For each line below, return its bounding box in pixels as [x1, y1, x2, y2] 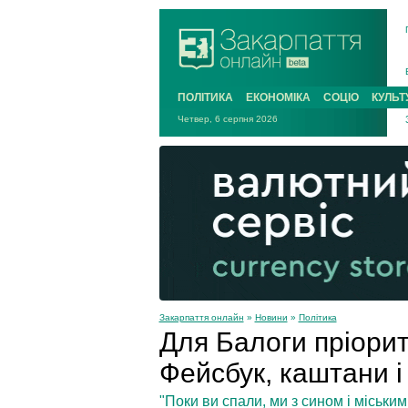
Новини [254, 311, 288, 322]
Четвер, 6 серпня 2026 [177, 114, 278, 124]
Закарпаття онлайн [158, 311, 244, 322]
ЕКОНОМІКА [245, 91, 311, 104]
